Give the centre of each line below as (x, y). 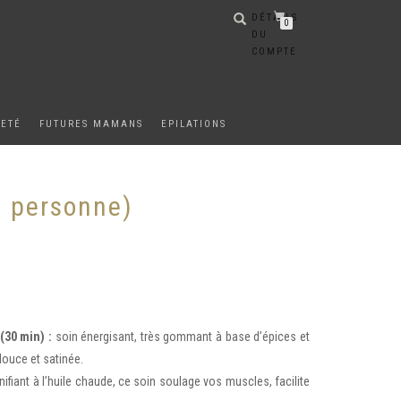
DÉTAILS (275, 17)
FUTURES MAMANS (91, 124)
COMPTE (274, 51)
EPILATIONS (194, 124)
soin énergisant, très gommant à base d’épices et (181, 337)
